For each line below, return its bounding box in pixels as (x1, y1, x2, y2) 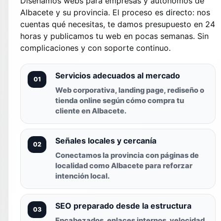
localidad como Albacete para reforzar (55, 161, 192, 171)
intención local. (55, 172, 110, 181)
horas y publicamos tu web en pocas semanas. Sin (20, 31, 209, 41)
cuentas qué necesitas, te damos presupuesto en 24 (20, 19, 215, 30)
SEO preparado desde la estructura (55, 201, 191, 211)
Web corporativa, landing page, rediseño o (55, 86, 204, 95)
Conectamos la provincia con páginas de (55, 151, 199, 160)
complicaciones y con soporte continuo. (20, 43, 171, 53)
